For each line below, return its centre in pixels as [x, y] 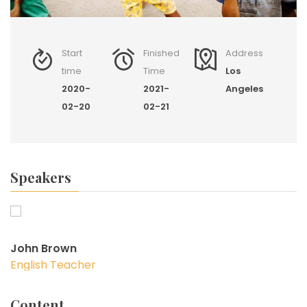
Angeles [244, 88]
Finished [162, 53]
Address [244, 53]
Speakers [41, 177]
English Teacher [53, 265]
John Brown [44, 248]
